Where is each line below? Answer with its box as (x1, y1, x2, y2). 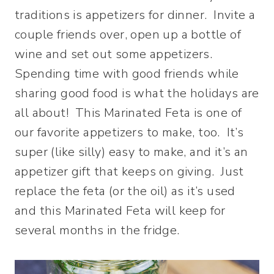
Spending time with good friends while (15, 65, 239, 82)
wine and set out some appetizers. (15, 45, 216, 62)
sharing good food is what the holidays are (15, 84, 259, 102)
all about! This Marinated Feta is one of (15, 104, 242, 121)
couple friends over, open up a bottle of (15, 26, 241, 43)
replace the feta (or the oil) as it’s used (15, 182, 235, 199)
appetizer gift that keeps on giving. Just (15, 163, 244, 180)
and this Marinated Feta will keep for (15, 202, 226, 219)
